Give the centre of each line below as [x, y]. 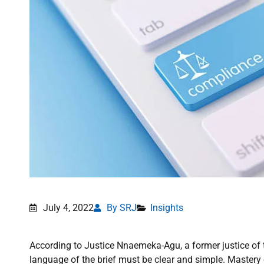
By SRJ [122, 208]
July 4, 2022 [68, 208]
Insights [166, 208]
